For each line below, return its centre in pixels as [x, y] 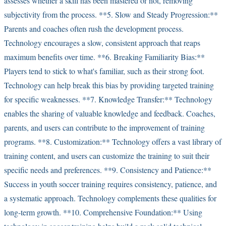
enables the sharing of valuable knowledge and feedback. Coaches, [110, 113]
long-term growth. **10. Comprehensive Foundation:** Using [103, 212]
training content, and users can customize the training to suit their [107, 155]
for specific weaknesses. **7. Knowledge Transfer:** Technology [108, 99]
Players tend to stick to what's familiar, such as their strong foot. [104, 71]
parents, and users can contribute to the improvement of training [104, 127]
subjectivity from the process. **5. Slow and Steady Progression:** [111, 14]
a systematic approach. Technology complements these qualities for [110, 198]
